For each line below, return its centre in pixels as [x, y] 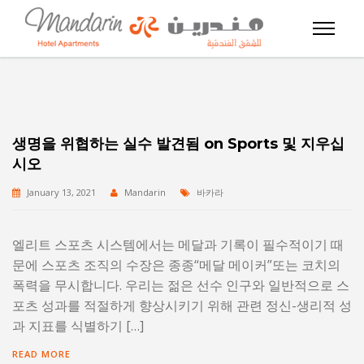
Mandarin [145, 192]
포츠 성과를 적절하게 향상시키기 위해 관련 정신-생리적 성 [182, 305]
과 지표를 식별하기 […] [78, 326]
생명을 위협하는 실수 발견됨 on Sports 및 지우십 [178, 144]
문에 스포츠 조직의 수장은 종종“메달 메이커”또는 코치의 [176, 265]
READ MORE [41, 354]
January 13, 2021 [61, 192]
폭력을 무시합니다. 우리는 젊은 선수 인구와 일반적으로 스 [181, 285]
